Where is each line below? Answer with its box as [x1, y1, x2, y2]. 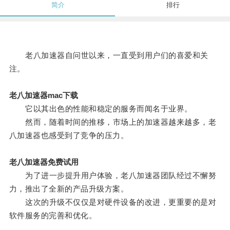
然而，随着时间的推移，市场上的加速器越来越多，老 [9, 118, 217, 127]
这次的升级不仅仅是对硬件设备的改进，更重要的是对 [9, 198, 217, 207]
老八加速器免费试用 [9, 158, 79, 167]
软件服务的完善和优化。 [9, 211, 97, 220]
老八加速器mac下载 [9, 91, 78, 100]
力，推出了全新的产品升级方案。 [9, 184, 129, 194]
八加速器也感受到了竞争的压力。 [9, 131, 129, 140]
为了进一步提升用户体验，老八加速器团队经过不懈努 [9, 171, 217, 180]
